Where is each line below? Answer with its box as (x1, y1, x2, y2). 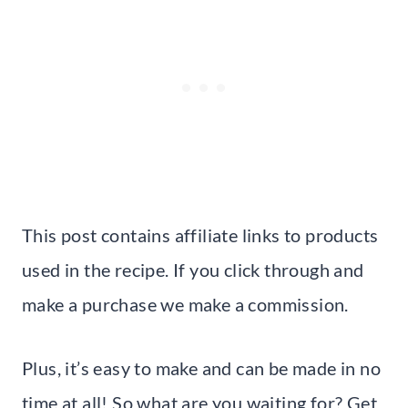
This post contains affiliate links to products (22, 223, 379, 246)
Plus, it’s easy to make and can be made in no (22, 356, 381, 379)
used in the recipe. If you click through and (22, 258, 364, 280)
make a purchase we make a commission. (22, 292, 349, 315)
